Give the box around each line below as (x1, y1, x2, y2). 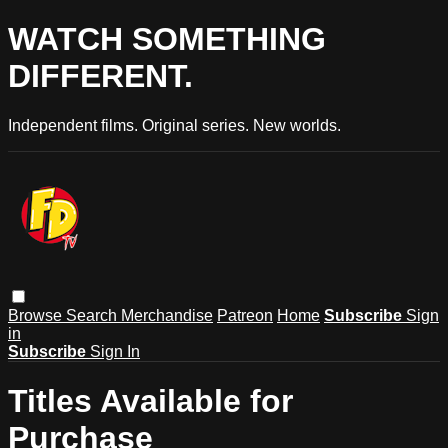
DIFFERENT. (8, 58, 193, 95)
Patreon (217, 306, 273, 324)
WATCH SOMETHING (8, 21, 326, 58)
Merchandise (121, 306, 213, 324)
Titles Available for (8, 383, 293, 420)
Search (66, 306, 121, 324)
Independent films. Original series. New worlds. (8, 116, 341, 134)
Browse (8, 306, 66, 324)
